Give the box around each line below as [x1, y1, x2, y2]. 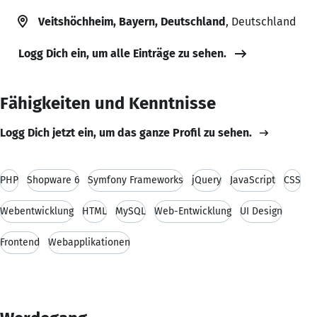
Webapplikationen [48, 236, 130, 248]
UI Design [240, 204, 282, 217]
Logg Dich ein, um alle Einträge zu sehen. [18, 46, 226, 60]
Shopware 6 [27, 173, 79, 186]
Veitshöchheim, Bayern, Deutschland [38, 14, 226, 28]
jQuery [192, 173, 221, 186]
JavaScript [230, 173, 275, 186]
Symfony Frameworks [88, 173, 183, 186]
